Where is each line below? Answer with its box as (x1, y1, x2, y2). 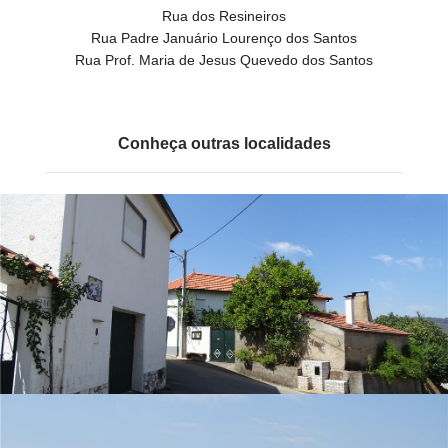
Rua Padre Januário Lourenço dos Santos (91, 30, 357, 46)
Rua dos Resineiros (162, 8, 286, 24)
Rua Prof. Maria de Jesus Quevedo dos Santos (75, 52, 373, 68)
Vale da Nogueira (134, 202, 314, 229)
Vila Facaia (165, 402, 283, 429)
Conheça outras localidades (117, 135, 331, 152)
